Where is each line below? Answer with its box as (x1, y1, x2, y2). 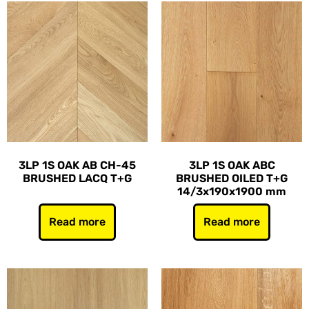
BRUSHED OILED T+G (176, 172, 288, 185)
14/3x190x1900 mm (177, 185, 286, 198)
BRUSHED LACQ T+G (23, 172, 132, 185)
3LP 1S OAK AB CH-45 (19, 159, 136, 172)
